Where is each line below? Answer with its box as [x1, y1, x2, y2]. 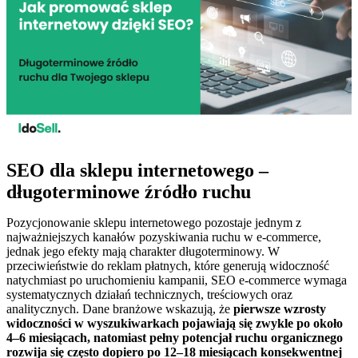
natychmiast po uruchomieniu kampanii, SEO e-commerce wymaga [6, 273, 347, 288]
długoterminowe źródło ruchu [6, 181, 251, 203]
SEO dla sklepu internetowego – [6, 160, 268, 181]
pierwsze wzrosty [233, 302, 326, 316]
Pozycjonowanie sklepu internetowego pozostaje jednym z [6, 216, 301, 230]
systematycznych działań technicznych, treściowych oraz [6, 288, 292, 302]
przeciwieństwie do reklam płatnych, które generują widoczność [6, 259, 329, 273]
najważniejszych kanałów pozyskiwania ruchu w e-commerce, [6, 230, 321, 245]
